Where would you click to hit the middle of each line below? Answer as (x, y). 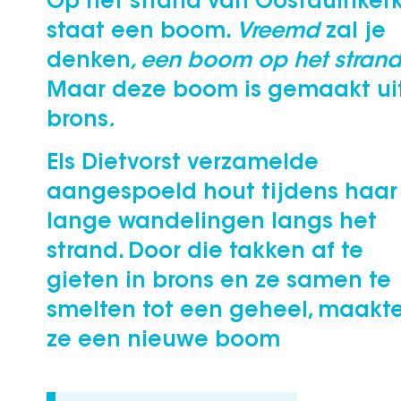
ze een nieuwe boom (163, 341)
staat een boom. (139, 32)
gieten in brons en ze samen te (219, 282)
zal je (356, 32)
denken (89, 62)
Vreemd (279, 32)
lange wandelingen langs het (212, 223)
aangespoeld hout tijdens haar (222, 193)
